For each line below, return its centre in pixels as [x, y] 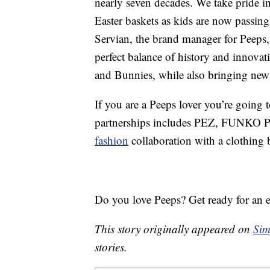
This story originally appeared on [174, 229]
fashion [111, 140]
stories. [111, 247]
